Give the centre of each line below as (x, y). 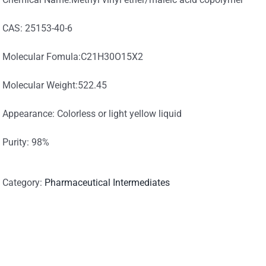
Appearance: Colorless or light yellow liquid (92, 114)
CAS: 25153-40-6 (37, 28)
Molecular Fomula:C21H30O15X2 (73, 57)
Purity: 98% (26, 142)
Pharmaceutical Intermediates (107, 183)
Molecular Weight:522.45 (55, 85)
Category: (23, 183)
